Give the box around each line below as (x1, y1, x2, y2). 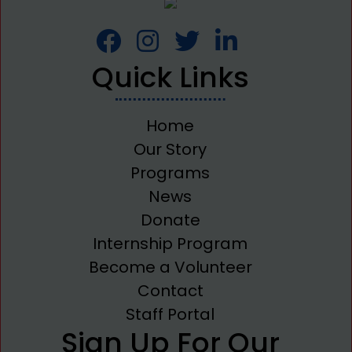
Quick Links (91, 57, 249, 98)
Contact (137, 280, 203, 302)
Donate (140, 209, 200, 232)
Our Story (134, 138, 207, 161)
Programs (130, 162, 210, 185)
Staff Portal (126, 303, 214, 326)
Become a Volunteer (88, 256, 252, 279)
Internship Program (93, 233, 247, 255)
